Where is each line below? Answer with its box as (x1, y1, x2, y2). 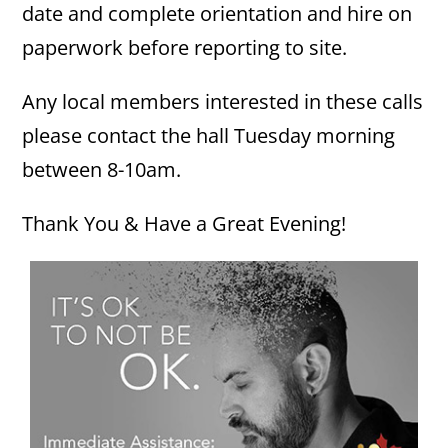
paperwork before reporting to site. (22, 34, 348, 61)
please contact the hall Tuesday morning (22, 122, 396, 149)
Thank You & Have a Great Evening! (22, 210, 347, 237)
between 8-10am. (22, 156, 182, 183)
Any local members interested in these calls (22, 88, 424, 115)
